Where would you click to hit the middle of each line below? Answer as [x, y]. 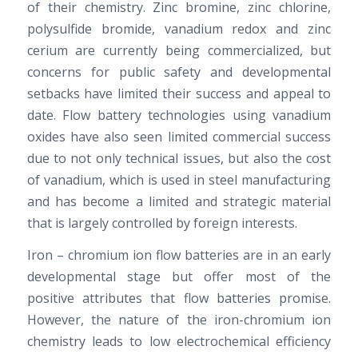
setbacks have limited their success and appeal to [179, 93]
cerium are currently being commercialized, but [179, 50]
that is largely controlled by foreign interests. [162, 223]
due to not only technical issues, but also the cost [179, 158]
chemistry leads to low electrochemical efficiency [179, 342]
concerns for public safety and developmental [179, 72]
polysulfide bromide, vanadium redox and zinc [179, 28]
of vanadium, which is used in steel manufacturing [179, 179]
